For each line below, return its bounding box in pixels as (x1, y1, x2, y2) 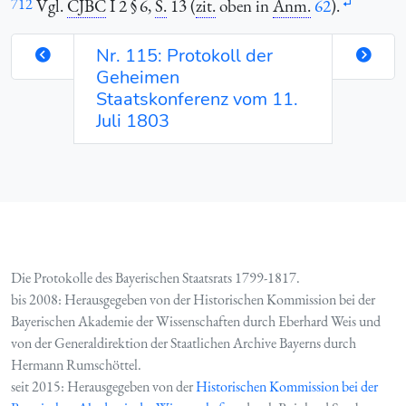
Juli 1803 (96, 108, 169, 133)
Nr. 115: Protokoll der (96, 43, 273, 68)
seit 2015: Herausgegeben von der (11, 376, 196, 396)
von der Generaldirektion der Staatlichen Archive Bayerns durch (11, 333, 356, 353)
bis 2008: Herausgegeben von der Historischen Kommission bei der (11, 289, 375, 309)
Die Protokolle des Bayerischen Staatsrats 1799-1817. (11, 267, 300, 287)
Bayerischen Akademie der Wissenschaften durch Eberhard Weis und (11, 311, 381, 331)
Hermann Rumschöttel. (11, 354, 141, 374)
